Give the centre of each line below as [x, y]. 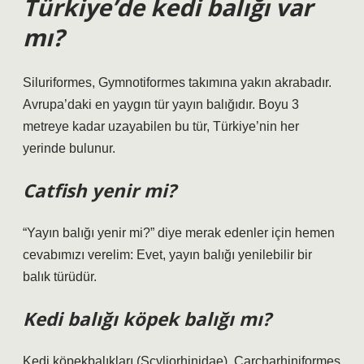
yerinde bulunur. [69, 148]
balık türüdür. [60, 277]
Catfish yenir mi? [100, 191]
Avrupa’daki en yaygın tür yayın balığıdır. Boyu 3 [161, 104]
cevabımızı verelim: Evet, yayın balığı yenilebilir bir [167, 255]
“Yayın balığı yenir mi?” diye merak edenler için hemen [179, 233]
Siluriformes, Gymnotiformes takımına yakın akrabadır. [177, 82]
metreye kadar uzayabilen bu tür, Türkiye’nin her [161, 126]
